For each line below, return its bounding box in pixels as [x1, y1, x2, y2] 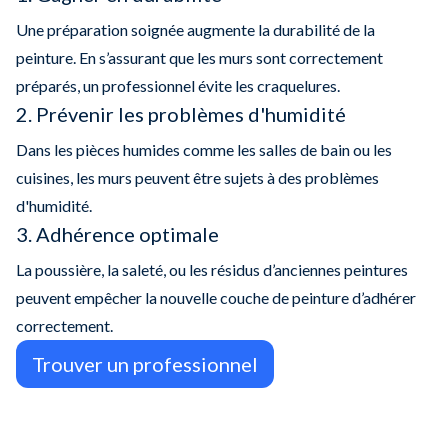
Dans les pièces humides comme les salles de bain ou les [16, 140, 392, 160]
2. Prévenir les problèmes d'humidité [16, 102, 346, 127]
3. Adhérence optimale [16, 222, 219, 247]
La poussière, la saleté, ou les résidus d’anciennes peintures [16, 260, 408, 280]
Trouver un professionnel [32, 352, 258, 377]
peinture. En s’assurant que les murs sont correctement [16, 48, 383, 68]
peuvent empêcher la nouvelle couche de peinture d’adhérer [16, 288, 416, 308]
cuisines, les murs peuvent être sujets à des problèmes [16, 168, 379, 188]
